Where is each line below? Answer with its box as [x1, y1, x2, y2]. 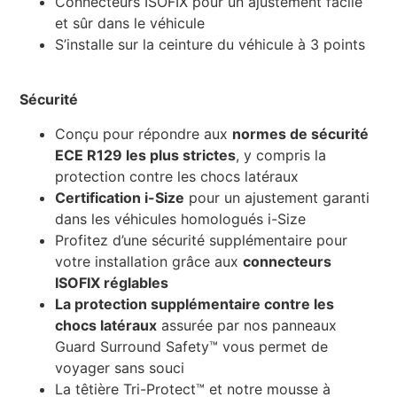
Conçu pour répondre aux [55, 124, 233, 143]
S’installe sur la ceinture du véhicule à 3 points [55, 35, 366, 53]
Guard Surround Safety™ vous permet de [55, 337, 329, 355]
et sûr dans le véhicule [55, 13, 206, 32]
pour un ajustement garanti [184, 188, 370, 206]
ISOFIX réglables [55, 273, 169, 292]
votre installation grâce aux [55, 252, 244, 270]
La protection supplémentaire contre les [55, 294, 335, 313]
